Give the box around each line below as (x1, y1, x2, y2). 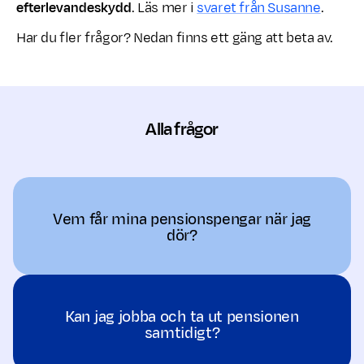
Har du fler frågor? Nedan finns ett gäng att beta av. (16, 28, 333, 49)
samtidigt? (144, 322, 220, 344)
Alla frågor (145, 117, 219, 142)
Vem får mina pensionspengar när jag (52, 208, 312, 230)
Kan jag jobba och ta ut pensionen (65, 305, 299, 327)
